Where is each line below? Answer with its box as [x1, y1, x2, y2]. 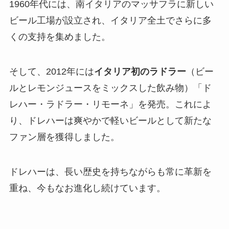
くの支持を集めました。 [9, 32, 110, 42]
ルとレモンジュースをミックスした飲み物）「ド [9, 82, 212, 93]
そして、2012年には [9, 66, 94, 77]
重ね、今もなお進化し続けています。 [9, 182, 166, 193]
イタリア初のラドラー [94, 66, 186, 77]
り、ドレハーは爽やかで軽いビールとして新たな [9, 115, 212, 126]
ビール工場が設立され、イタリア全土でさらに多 [9, 15, 212, 26]
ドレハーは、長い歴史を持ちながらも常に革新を [9, 166, 212, 177]
